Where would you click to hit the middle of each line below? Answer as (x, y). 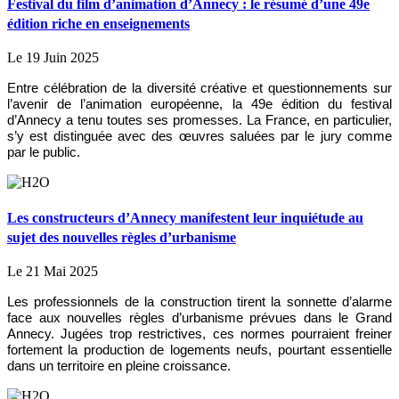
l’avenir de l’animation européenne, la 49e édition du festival (199, 105)
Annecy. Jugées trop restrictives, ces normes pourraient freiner (199, 334)
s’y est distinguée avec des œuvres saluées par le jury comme (199, 137)
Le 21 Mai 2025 (53, 271)
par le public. (44, 153)
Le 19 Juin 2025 (53, 58)
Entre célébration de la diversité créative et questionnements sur (199, 89)
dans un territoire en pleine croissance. (119, 366)
